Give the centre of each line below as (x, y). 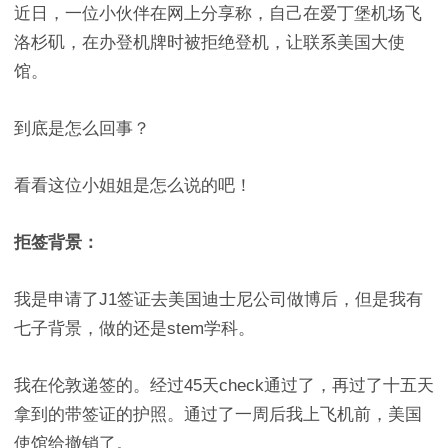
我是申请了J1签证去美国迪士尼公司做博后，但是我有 (218, 299)
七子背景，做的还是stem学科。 (134, 328)
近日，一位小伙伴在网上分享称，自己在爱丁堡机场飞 (218, 13)
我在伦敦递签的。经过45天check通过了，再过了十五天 (224, 385)
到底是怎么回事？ (82, 128)
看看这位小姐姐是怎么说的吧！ (133, 185)
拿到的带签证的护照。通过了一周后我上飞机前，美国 (218, 414)
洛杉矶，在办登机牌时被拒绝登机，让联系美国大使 (209, 42)
